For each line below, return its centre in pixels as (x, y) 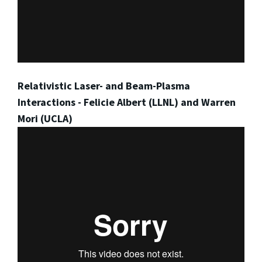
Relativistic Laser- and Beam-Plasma (104, 85)
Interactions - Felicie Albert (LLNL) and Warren (127, 102)
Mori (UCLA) (45, 118)
